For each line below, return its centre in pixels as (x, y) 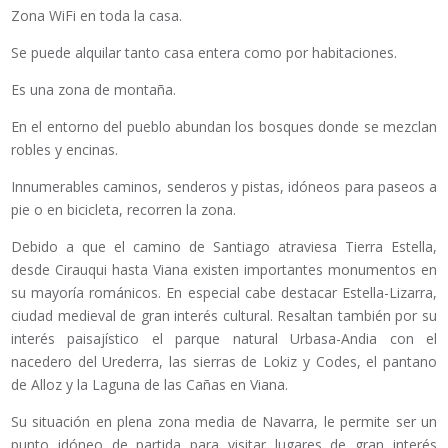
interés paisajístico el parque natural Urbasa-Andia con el (224, 338)
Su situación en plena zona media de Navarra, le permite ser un (224, 421)
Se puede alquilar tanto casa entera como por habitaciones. (204, 52)
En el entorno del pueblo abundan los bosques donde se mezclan (224, 126)
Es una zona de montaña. (93, 89)
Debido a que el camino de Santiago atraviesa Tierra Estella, (224, 246)
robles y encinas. (64, 149)
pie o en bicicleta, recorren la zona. (123, 209)
